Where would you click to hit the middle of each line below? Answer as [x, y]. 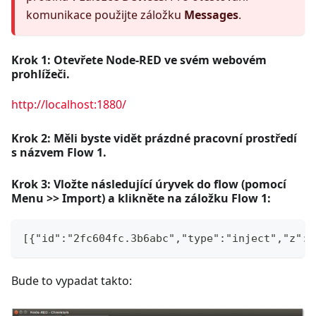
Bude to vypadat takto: [72, 281]
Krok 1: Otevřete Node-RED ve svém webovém [139, 60]
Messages [211, 15]
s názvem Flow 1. [59, 153]
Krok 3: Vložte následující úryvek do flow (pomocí [149, 184]
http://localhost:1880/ [69, 105]
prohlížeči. [41, 74]
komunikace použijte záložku [105, 15]
